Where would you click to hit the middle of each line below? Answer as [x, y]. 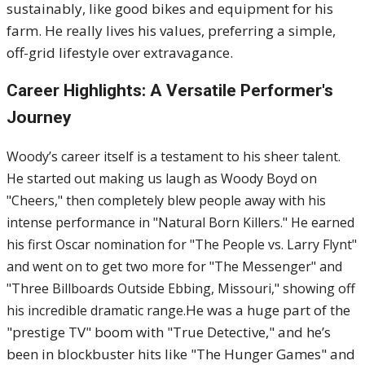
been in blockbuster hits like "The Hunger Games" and [181, 354]
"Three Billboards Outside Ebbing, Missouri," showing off [181, 288]
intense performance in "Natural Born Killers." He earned [180, 222]
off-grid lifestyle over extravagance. [120, 53]
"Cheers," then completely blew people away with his [166, 200]
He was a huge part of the [268, 310]
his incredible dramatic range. [96, 310]
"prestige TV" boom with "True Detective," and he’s [169, 332]
